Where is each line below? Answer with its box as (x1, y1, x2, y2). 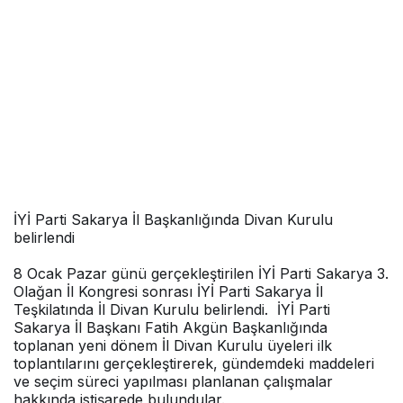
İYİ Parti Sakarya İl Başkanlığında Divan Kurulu (13, 210, 333, 228)
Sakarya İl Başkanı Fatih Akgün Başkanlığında (13, 318, 327, 336)
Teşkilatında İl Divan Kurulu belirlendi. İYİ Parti (13, 300, 330, 318)
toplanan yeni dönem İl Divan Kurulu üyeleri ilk (13, 336, 332, 354)
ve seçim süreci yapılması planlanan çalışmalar (13, 372, 333, 390)
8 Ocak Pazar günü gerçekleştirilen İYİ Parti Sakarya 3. (13, 264, 389, 282)
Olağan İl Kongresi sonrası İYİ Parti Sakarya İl (13, 282, 323, 300)
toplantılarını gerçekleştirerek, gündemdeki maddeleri (13, 354, 374, 372)
